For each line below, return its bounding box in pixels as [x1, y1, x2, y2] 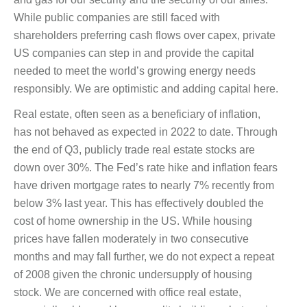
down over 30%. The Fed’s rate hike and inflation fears [14, 161, 278, 173]
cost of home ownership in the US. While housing [14, 214, 252, 227]
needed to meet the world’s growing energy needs [14, 64, 256, 77]
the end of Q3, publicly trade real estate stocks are [14, 143, 255, 156]
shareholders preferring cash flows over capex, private [14, 29, 275, 41]
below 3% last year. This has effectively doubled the [14, 197, 264, 209]
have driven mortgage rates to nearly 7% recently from [14, 179, 274, 191]
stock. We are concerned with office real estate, [14, 286, 241, 298]
